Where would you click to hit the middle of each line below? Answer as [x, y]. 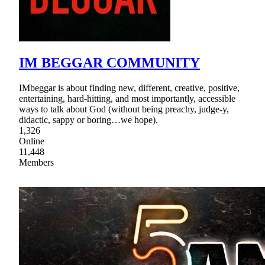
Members [36, 163]
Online [32, 141]
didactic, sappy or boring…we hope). [88, 120]
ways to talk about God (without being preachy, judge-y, [124, 109]
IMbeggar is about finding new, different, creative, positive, [129, 88]
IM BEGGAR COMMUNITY [109, 63]
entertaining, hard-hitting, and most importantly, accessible [127, 99]
